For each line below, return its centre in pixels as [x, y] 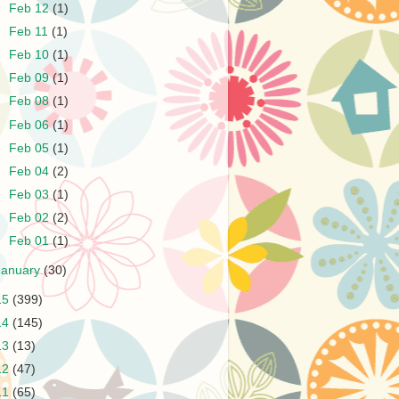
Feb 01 [31, 241]
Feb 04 [31, 171]
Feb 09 [31, 78]
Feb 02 [31, 218]
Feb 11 [31, 32]
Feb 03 [31, 194]
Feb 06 [31, 125]
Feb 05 [31, 148]
